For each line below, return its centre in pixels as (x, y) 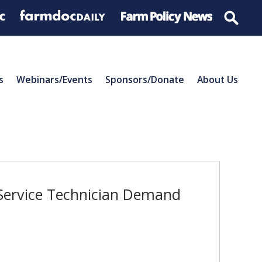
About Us (218, 79)
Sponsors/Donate (145, 79)
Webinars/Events (54, 79)
